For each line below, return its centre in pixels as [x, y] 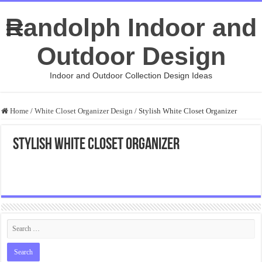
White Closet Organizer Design [84, 111]
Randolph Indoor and [131, 27]
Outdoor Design [131, 56]
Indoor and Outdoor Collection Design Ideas [131, 75]
